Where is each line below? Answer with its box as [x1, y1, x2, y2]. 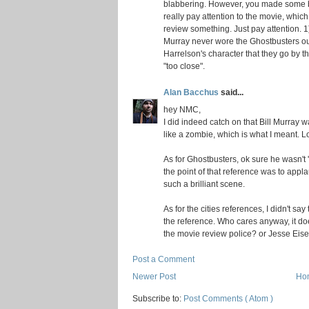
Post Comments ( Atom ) [183, 294, 273, 303]
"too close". [163, 61, 205, 70]
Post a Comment [132, 254, 195, 263]
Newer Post [132, 271, 176, 281]
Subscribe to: [132, 294, 183, 303]
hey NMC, [163, 105, 201, 114]
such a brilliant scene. [163, 179, 245, 189]
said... [221, 88, 243, 97]
